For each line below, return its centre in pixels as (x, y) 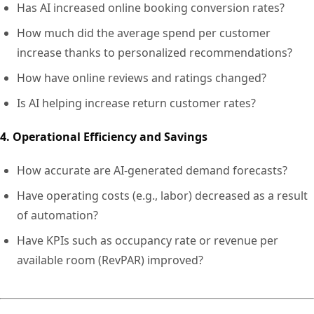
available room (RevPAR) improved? (110, 260)
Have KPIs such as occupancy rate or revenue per (148, 240)
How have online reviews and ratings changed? (142, 77)
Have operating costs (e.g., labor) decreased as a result (162, 195)
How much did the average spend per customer (144, 33)
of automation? (57, 215)
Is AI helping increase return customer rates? (136, 103)
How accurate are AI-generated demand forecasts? (152, 170)
